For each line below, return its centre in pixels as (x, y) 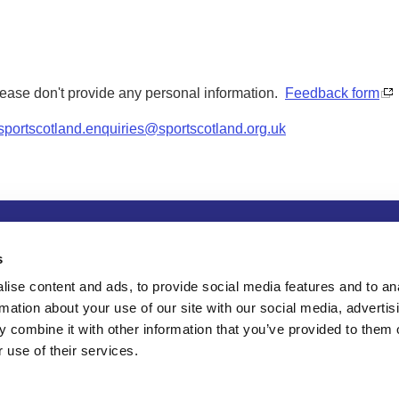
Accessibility (301, 237)
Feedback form (332, 94)
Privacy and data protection (142, 237)
